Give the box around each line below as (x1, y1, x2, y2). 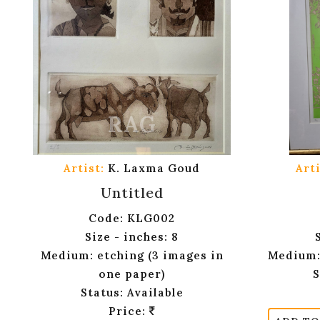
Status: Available (80, 286, 184, 300)
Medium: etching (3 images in (40, 249, 224, 263)
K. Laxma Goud (104, 161, 200, 176)
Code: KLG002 (89, 211, 175, 226)
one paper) (99, 267, 165, 281)
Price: (108, 304, 149, 319)
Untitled (100, 184, 164, 202)
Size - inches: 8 (85, 230, 179, 244)
